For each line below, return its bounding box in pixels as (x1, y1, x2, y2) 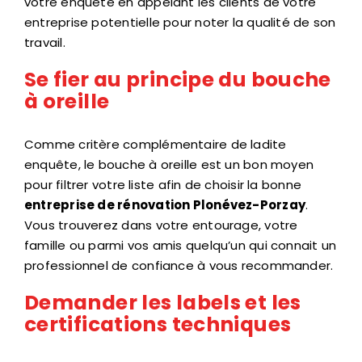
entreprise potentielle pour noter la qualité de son (24, 13, 336, 31)
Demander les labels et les (24, 288, 301, 317)
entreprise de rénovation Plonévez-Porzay (24, 196, 305, 213)
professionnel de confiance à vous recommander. (24, 256, 334, 274)
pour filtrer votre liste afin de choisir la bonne (24, 175, 302, 193)
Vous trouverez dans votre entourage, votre (24, 216, 298, 234)
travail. (24, 33, 65, 51)
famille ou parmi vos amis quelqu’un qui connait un (24, 236, 337, 254)
